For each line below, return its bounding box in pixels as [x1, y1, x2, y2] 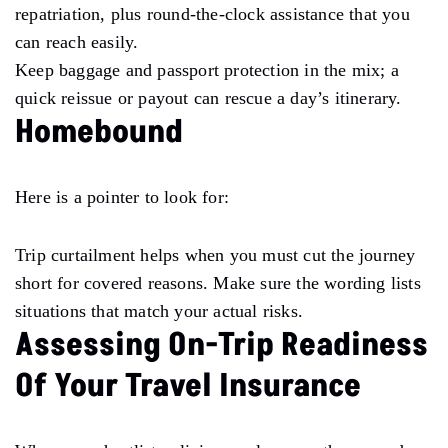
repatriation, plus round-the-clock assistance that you [15, 3, 410, 24]
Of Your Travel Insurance [15, 363, 361, 408]
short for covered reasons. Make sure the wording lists [15, 272, 421, 293]
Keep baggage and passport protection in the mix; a [15, 59, 400, 80]
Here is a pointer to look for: [15, 186, 229, 207]
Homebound [15, 109, 183, 154]
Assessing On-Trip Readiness [15, 322, 428, 367]
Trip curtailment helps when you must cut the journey [15, 244, 416, 265]
